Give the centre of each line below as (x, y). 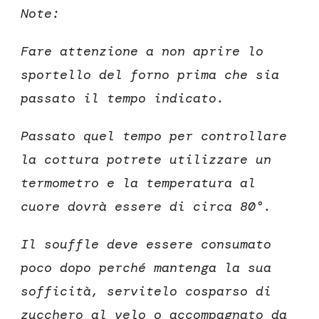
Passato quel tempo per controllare (154, 136)
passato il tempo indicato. (122, 99)
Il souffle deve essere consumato (146, 245)
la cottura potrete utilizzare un (146, 160)
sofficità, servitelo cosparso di (146, 292)
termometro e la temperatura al (138, 183)
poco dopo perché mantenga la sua (146, 268)
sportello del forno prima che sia (150, 75)
